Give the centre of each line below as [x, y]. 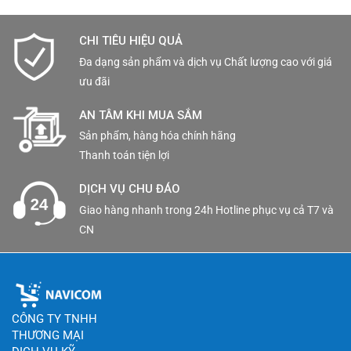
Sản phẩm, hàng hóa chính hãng [157, 136]
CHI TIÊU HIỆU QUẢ [131, 41]
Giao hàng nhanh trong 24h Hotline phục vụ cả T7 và [206, 210]
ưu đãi [94, 81]
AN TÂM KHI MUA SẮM [141, 115]
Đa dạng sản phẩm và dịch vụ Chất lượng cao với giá [206, 62]
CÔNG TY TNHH [54, 318]
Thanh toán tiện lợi [124, 156]
